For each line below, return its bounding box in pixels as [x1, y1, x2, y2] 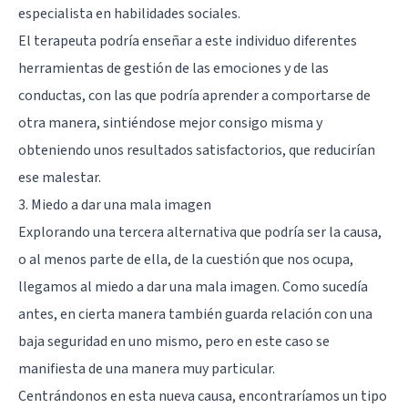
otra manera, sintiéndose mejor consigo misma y [18, 113, 322, 134]
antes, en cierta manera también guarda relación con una [18, 304, 372, 325]
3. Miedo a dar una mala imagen [18, 195, 211, 216]
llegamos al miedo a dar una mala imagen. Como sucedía [18, 277, 368, 298]
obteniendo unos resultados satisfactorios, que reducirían [18, 140, 375, 161]
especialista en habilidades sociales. [18, 4, 240, 25]
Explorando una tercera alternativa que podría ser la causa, [18, 222, 382, 243]
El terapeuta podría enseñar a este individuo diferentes [18, 31, 357, 52]
